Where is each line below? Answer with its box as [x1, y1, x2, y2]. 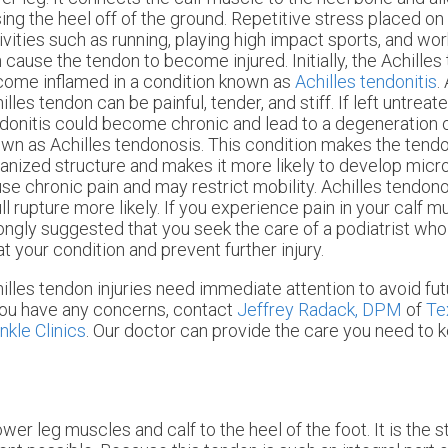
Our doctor [93, 319, 176, 341]
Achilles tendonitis [295, 70, 437, 92]
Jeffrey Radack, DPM [237, 298, 402, 320]
